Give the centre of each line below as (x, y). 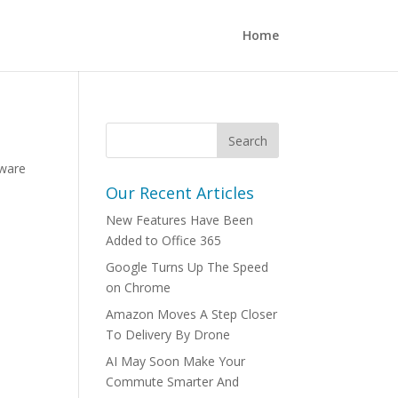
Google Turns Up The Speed (187, 267)
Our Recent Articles (180, 193)
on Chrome (139, 287)
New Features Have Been (180, 220)
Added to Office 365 (164, 240)
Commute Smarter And (173, 382)
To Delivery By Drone (168, 334)
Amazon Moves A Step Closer (192, 314)
